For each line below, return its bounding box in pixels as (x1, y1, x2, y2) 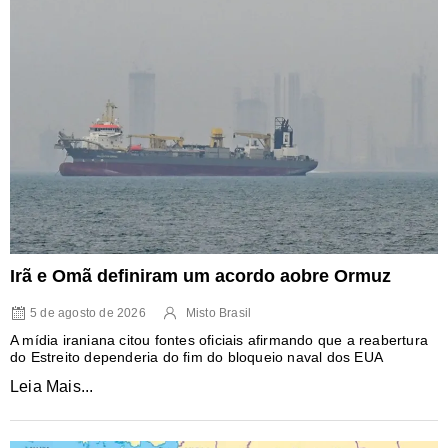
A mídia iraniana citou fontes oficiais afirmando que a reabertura (10, 332, 429, 349)
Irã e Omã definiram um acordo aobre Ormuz (10, 266, 391, 287)
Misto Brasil (185, 306, 252, 321)
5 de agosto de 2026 (30, 306, 146, 321)
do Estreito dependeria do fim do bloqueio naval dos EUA (10, 349, 384, 366)
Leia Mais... (10, 378, 94, 396)
